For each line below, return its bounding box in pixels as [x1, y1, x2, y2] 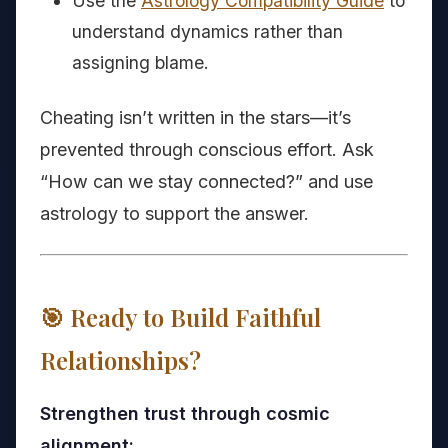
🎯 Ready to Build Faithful [40, 301, 321, 334]
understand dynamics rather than [72, 21, 343, 43]
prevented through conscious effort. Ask [40, 139, 374, 161]
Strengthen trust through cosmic [40, 403, 330, 425]
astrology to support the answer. [40, 203, 309, 225]
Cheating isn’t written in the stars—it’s [40, 107, 351, 129]
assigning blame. [72, 52, 209, 74]
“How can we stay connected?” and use [40, 171, 373, 193]
